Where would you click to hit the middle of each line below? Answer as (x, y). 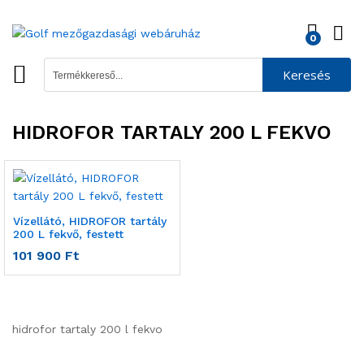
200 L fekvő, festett (68, 234)
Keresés (307, 75)
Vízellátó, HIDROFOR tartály (90, 221)
